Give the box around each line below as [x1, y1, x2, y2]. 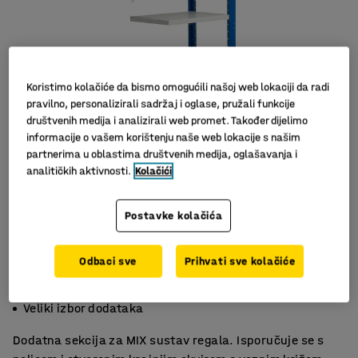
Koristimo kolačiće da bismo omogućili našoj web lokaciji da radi [26, 80, 330, 94]
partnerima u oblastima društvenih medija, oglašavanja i [26, 147, 298, 161]
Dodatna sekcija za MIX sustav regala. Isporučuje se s [13, 332, 324, 348]
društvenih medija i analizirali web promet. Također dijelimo [26, 113, 308, 128]
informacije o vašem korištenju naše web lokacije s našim [26, 130, 301, 145]
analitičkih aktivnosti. [26, 164, 132, 178]
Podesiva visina [23, 262, 114, 277]
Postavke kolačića [124, 209, 223, 223]
